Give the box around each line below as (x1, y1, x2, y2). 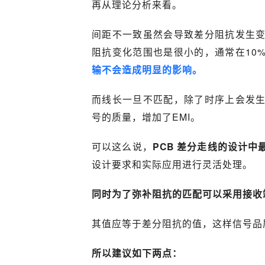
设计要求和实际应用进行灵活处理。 (92, 157, 253, 171)
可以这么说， (92, 140, 153, 153)
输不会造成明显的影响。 (92, 63, 202, 76)
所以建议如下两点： (92, 246, 182, 260)
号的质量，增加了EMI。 (92, 110, 201, 124)
